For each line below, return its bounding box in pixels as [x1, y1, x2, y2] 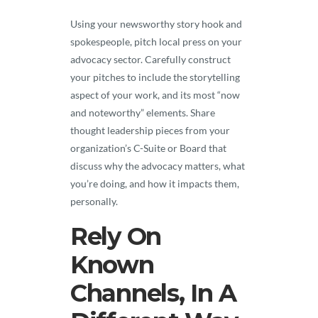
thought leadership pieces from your [70, 124, 230, 136]
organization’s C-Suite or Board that [70, 142, 226, 154]
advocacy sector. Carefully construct [70, 53, 231, 65]
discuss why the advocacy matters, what [70, 160, 245, 172]
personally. [70, 195, 120, 207]
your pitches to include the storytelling [70, 71, 240, 83]
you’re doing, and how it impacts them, [70, 177, 239, 190]
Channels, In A [70, 278, 236, 308]
